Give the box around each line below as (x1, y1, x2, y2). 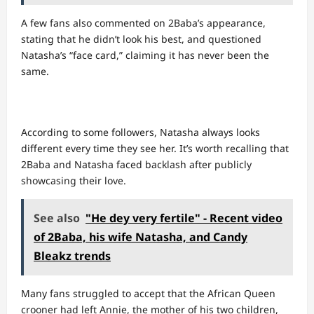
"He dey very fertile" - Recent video (86, 210, 282, 226)
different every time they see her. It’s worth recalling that (21, 142, 289, 155)
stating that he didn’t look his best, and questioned (21, 32, 261, 46)
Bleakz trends (34, 248, 111, 264)
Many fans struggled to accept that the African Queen (21, 287, 275, 300)
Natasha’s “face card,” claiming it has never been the (21, 48, 269, 62)
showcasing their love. (21, 174, 126, 187)
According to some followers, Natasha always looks (21, 125, 260, 139)
